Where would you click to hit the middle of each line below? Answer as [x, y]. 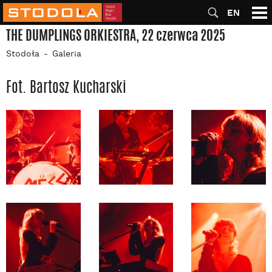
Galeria [67, 54]
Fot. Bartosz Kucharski [66, 87]
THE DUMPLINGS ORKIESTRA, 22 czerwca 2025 [116, 35]
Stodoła [23, 54]
